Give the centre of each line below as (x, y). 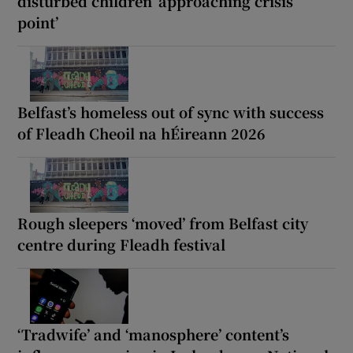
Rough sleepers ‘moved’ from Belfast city (163, 223)
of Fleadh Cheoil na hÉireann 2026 (142, 133)
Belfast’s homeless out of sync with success (171, 111)
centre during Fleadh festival (122, 244)
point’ (38, 22)
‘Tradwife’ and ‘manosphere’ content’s (154, 334)
